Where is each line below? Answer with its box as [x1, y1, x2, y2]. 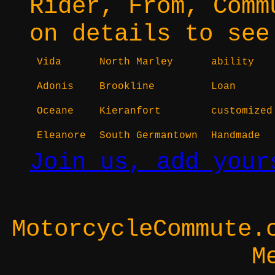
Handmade [211, 130, 260, 141]
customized [211, 105, 273, 117]
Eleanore [37, 130, 86, 141]
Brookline [99, 80, 155, 92]
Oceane [37, 105, 74, 117]
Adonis [37, 80, 74, 92]
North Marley [99, 56, 173, 68]
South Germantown [99, 130, 198, 141]
